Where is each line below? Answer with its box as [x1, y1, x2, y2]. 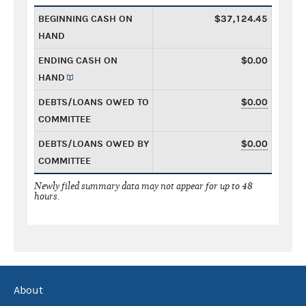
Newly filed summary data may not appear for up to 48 [34, 180, 253, 192]
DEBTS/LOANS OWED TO [38, 96, 149, 108]
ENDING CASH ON [38, 54, 117, 66]
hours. [34, 190, 60, 202]
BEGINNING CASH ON [38, 12, 133, 25]
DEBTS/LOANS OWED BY [38, 137, 149, 150]
